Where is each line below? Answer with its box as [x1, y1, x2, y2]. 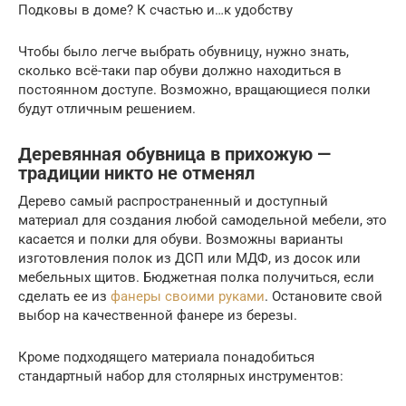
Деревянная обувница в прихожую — [18, 144, 331, 165]
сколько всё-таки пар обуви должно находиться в [18, 62, 342, 79]
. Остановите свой [265, 287, 382, 304]
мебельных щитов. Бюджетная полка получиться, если [18, 268, 374, 285]
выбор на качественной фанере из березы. [18, 306, 297, 324]
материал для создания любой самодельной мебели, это [18, 211, 387, 228]
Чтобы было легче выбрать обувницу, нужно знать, [18, 43, 349, 60]
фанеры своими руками [111, 287, 265, 304]
